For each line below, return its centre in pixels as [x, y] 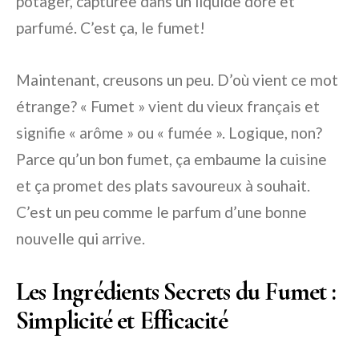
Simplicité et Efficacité [122, 320]
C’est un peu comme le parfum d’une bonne [161, 212]
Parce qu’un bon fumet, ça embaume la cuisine [171, 159]
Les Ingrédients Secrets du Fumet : [176, 291]
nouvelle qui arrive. [81, 238]
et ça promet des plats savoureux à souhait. [163, 185]
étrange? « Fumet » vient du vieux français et [168, 106]
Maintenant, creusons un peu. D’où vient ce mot [177, 79]
